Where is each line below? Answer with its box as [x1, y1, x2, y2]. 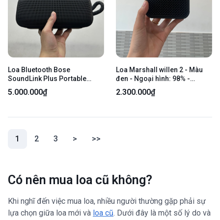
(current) [19, 133, 51, 143]
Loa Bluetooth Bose [8, 65, 70, 74]
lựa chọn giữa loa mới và [8, 208, 93, 218]
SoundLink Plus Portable [8, 74, 86, 82]
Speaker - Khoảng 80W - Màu [8, 83, 100, 91]
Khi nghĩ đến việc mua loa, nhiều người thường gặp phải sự [8, 196, 206, 206]
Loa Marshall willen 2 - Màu [116, 65, 203, 74]
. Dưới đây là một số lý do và [113, 208, 211, 218]
